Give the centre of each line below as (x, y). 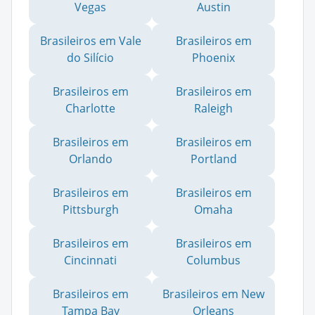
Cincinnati (90, 260)
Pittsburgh (90, 209)
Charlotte (90, 108)
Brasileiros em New (213, 294)
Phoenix (213, 57)
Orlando (90, 159)
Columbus (213, 260)
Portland (213, 159)
